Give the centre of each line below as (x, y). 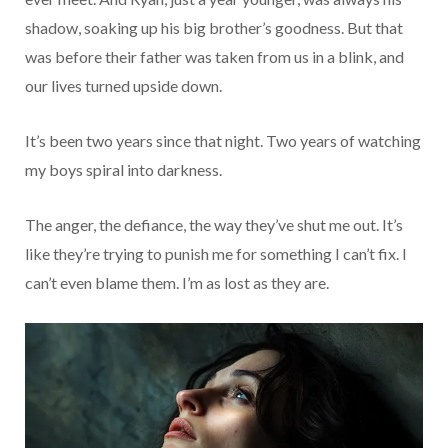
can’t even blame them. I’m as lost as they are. (177, 283)
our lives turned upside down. (123, 86)
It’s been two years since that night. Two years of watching (223, 141)
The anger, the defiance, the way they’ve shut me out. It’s (214, 225)
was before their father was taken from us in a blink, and (214, 57)
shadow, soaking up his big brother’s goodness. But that (214, 28)
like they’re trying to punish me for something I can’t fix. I (216, 254)
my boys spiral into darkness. (123, 170)
